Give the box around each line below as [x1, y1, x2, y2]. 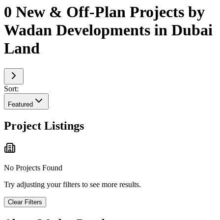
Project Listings [4, 119, 84, 132]
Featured [8, 100, 33, 108]
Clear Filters [8, 198, 42, 206]
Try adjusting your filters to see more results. [4, 180, 141, 189]
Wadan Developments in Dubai [4, 21, 213, 39]
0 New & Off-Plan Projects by [4, 3, 205, 21]
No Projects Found [4, 164, 62, 172]
